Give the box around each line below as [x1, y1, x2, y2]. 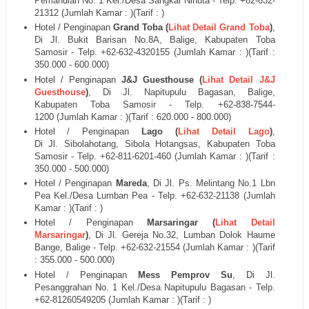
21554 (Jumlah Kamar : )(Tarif [156, 242, 275, 253]
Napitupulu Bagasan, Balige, [143, 86, 275, 97]
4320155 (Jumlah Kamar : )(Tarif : [136, 47, 275, 58]
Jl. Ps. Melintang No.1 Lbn [165, 178, 275, 189]
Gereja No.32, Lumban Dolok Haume [121, 230, 275, 241]
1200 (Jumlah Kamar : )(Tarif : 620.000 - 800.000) [34, 111, 231, 122]
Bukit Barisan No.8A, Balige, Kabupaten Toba [68, 34, 275, 46]
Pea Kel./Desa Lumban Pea [34, 190, 148, 201]
